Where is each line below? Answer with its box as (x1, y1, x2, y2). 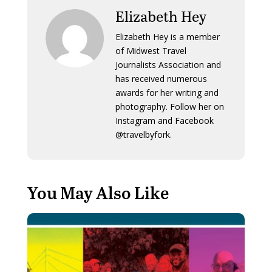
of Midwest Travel (115, 45, 186, 57)
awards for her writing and (115, 87, 219, 99)
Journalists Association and (115, 59, 221, 71)
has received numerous (115, 73, 207, 85)
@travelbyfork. (115, 129, 172, 141)
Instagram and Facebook (115, 115, 214, 127)
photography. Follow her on (115, 101, 224, 113)
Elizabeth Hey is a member (115, 31, 220, 43)
